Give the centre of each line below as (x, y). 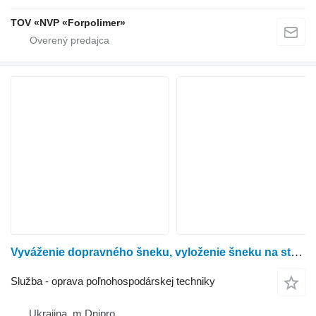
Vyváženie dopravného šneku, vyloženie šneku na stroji (297, 252)
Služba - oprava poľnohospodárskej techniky (113, 281)
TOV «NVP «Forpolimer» (68, 22)
